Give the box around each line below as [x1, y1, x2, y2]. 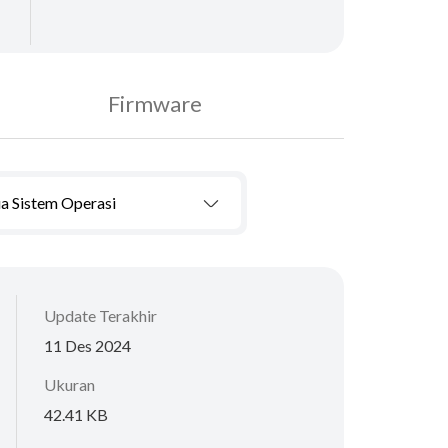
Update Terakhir [44, 305, 157, 325]
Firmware [107, 89, 202, 117]
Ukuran [44, 374, 95, 394]
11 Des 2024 [44, 335, 131, 355]
